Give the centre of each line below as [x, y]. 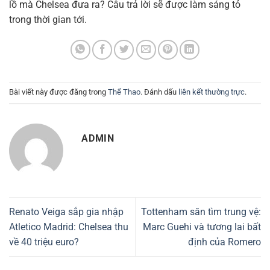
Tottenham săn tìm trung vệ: [201, 212]
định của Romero [224, 242]
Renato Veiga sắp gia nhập [66, 212]
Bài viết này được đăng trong [58, 92]
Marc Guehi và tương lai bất [202, 227]
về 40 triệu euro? [44, 242]
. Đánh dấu [159, 92]
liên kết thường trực [212, 92]
